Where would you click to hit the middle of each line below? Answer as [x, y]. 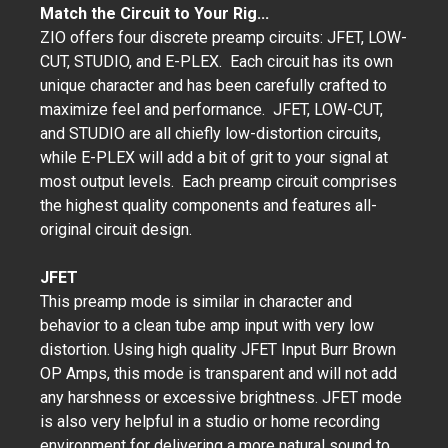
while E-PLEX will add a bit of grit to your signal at [214, 157]
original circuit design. [118, 229]
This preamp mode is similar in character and [196, 301]
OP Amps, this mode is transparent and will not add [218, 373]
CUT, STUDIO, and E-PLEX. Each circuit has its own [216, 61]
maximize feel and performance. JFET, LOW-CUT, [211, 109]
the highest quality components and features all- [208, 205]
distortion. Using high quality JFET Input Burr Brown [218, 349]
